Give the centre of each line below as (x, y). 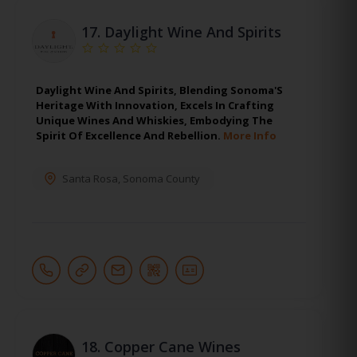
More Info (250, 135)
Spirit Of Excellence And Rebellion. (129, 135)
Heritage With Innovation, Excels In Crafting (155, 105)
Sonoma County (161, 178)
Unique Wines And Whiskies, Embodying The (154, 120)
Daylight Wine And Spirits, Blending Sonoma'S (159, 90)
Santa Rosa (90, 178)
